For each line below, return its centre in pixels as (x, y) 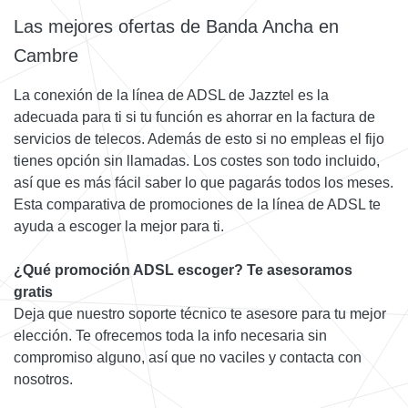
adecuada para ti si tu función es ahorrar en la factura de (194, 117)
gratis (33, 291)
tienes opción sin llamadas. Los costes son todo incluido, (197, 160)
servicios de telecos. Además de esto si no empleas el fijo (199, 138)
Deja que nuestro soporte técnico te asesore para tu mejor (200, 313)
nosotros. (43, 379)
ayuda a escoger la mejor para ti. (119, 226)
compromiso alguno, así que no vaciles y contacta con (188, 357)
